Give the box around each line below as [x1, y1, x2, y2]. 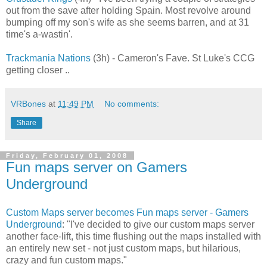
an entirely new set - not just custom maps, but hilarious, [6, 243, 241, 253]
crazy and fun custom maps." [6, 254, 127, 265]
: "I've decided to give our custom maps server [62, 219, 254, 229]
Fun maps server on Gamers [6, 159, 187, 175]
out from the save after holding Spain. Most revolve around [6, 5, 251, 15]
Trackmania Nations [6, 52, 91, 63]
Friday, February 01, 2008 [6, 151, 128, 159]
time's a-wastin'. [6, 29, 73, 39]
